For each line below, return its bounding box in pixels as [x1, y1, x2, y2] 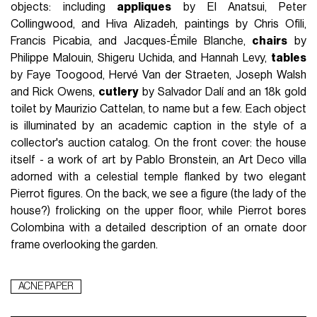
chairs [252, 35, 288, 47]
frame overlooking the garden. [11, 239, 158, 251]
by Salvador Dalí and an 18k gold [139, 86, 306, 98]
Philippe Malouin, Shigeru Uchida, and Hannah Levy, [11, 52, 271, 64]
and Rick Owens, [11, 86, 99, 98]
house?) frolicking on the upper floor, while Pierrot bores [11, 205, 306, 217]
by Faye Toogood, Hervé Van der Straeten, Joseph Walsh [11, 69, 306, 81]
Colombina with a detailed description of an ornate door [11, 222, 306, 234]
